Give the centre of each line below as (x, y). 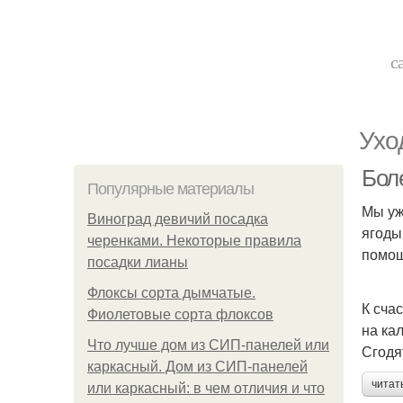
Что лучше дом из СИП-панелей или (208, 345)
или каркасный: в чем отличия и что (206, 388)
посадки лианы (138, 262)
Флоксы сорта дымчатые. (171, 293)
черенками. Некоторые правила (194, 241)
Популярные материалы (170, 189)
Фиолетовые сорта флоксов (180, 314)
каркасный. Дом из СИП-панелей (197, 367)
